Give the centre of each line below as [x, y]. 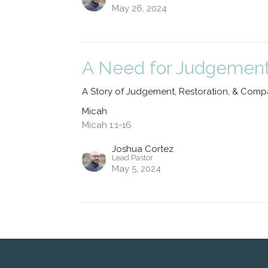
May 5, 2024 [137, 168]
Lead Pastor [133, 157]
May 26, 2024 [140, 8]
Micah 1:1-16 [107, 125]
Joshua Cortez [143, 149]
